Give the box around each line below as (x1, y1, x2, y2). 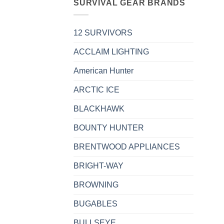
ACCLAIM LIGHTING (73, 47, 149, 56)
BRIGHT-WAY (73, 161, 123, 170)
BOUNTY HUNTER (73, 123, 144, 132)
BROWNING (73, 180, 118, 189)
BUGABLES (73, 199, 117, 208)
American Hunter (73, 66, 133, 75)
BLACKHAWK (73, 104, 124, 113)
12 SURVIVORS (73, 28, 132, 37)
